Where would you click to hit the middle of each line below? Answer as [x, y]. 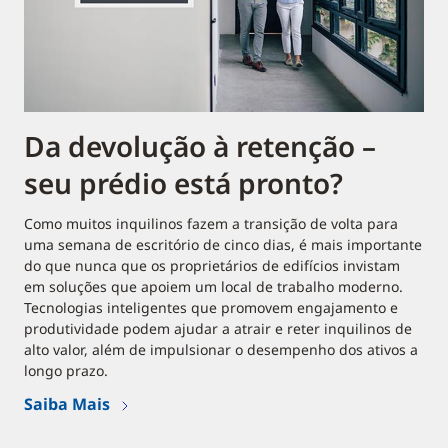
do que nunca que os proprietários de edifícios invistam [212, 265]
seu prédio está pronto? [183, 182]
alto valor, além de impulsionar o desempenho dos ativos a [221, 349]
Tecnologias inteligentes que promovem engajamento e [211, 307]
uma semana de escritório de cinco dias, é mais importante [223, 244]
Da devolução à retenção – [200, 145]
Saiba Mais [67, 403]
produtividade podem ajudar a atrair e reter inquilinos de [218, 328]
